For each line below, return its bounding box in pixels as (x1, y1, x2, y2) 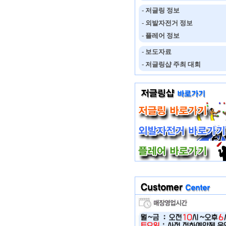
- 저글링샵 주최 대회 (138, 61, 201, 68)
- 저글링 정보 (138, 7, 180, 14)
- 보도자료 (138, 48, 172, 55)
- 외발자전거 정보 (138, 19, 193, 27)
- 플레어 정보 (138, 32, 180, 39)
